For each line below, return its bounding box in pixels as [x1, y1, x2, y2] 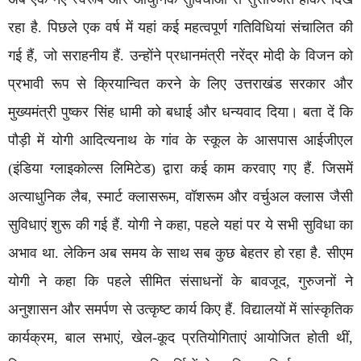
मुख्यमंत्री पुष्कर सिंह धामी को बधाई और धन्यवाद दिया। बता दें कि [8, 103, 353, 120]
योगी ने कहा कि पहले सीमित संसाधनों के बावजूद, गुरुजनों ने [8, 272, 353, 289]
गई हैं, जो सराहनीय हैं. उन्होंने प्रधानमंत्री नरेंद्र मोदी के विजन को [8, 47, 353, 64]
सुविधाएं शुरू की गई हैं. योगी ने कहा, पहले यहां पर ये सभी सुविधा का [8, 216, 353, 233]
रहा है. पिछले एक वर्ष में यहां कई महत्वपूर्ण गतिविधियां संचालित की [8, 19, 353, 35]
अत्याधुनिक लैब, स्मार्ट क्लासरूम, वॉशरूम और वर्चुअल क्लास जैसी [8, 188, 353, 205]
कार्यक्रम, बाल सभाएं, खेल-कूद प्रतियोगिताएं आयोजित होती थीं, [8, 329, 353, 346]
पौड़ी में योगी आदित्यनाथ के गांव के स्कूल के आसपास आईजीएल [8, 131, 353, 148]
